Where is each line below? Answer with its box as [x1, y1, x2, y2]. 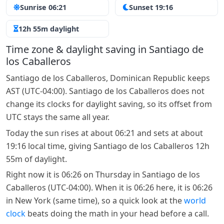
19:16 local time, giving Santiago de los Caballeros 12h [6, 140, 209, 151]
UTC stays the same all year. [6, 111, 109, 123]
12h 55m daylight [18, 24, 79, 34]
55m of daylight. [6, 153, 67, 164]
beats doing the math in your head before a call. [25, 208, 209, 219]
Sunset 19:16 [129, 2, 173, 12]
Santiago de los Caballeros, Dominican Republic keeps [6, 72, 210, 84]
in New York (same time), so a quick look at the [6, 195, 184, 206]
